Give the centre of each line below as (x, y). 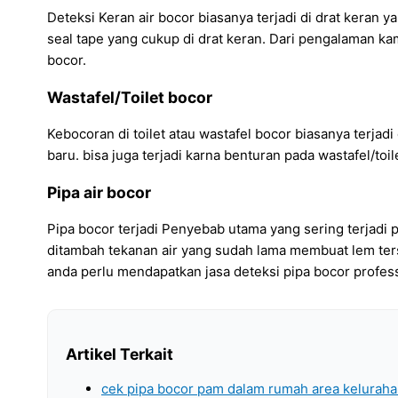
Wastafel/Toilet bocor (130, 97)
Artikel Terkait (119, 354)
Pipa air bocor (99, 192)
